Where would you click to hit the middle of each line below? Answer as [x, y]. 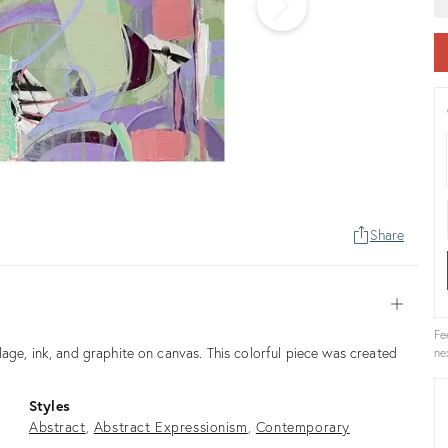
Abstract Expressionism [170, 426]
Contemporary [302, 426]
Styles [49, 405]
